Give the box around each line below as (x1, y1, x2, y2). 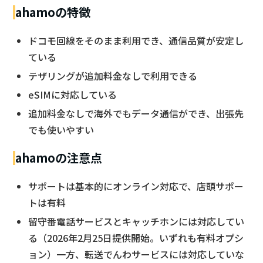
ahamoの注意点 (15, 149, 102, 166)
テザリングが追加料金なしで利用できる (28, 68, 197, 83)
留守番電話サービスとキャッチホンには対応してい (28, 214, 244, 228)
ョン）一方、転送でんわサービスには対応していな (28, 247, 244, 261)
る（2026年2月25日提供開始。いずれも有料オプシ (28, 230, 244, 245)
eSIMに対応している (28, 87, 117, 102)
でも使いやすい (28, 122, 94, 137)
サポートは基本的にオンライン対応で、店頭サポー (28, 178, 244, 193)
